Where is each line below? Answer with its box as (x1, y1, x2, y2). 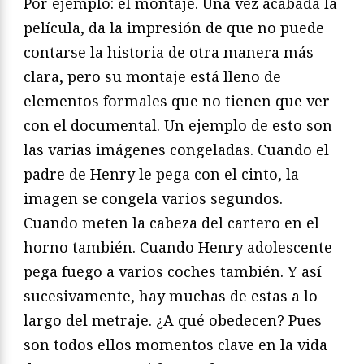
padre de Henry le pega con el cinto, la (24, 164, 299, 184)
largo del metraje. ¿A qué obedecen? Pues (24, 310, 322, 331)
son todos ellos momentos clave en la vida (24, 335, 327, 355)
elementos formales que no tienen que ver (24, 91, 330, 111)
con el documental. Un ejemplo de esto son (24, 115, 332, 136)
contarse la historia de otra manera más (24, 42, 314, 63)
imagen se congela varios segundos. (24, 188, 283, 209)
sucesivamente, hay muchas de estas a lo (24, 286, 318, 306)
